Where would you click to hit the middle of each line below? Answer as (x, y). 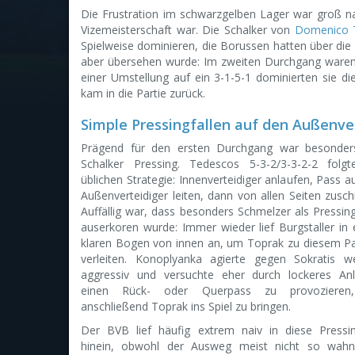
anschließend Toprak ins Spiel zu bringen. (186, 306)
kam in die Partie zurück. (143, 93)
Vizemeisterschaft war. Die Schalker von (188, 30)
